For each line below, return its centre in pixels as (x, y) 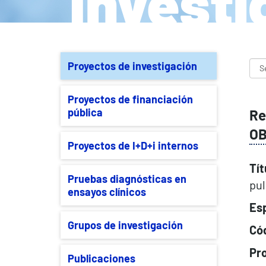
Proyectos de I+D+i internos (133, 145)
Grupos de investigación (125, 225)
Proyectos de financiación (130, 99)
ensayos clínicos (107, 191)
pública (85, 112)
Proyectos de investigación (132, 66)
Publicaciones (102, 258)
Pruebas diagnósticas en (127, 178)
